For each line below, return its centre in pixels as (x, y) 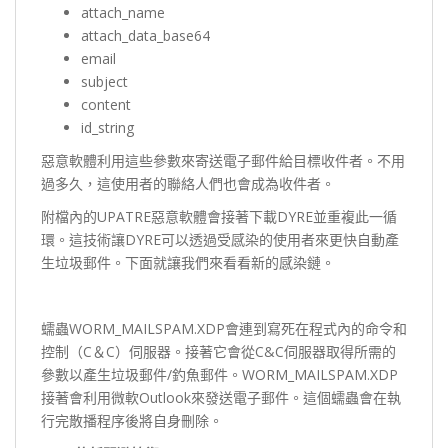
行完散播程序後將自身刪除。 (132, 420)
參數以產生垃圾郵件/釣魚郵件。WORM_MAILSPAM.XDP (219, 374)
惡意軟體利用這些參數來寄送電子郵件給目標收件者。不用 (223, 160)
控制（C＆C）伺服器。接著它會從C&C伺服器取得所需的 (218, 351)
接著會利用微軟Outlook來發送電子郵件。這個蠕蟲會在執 (221, 397)
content (106, 104)
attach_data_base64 (145, 35)
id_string (107, 127)
